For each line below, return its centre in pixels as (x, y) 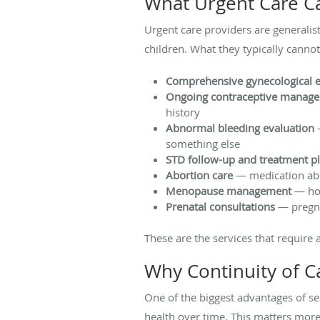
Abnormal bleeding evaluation (240, 127)
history (183, 112)
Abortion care (199, 175)
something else (203, 143)
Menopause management (229, 190)
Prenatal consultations (220, 206)
